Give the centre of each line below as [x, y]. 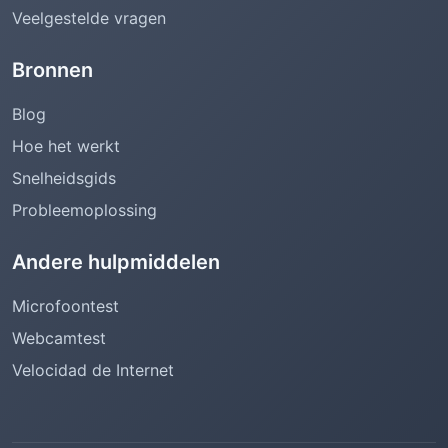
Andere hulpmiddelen [116, 262]
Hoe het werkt [66, 146]
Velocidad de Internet [93, 370]
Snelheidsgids [64, 178]
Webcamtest [59, 338]
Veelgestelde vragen [89, 18]
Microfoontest [65, 306]
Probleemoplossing [84, 210]
